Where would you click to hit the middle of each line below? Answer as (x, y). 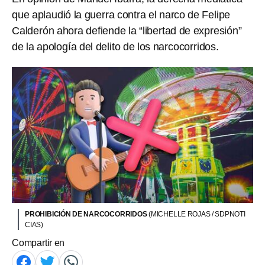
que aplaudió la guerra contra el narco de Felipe (121, 15)
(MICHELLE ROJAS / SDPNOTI (197, 214)
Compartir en (38, 243)
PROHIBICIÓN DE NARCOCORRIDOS (87, 214)
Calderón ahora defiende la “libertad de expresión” (127, 31)
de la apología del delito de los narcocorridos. (115, 47)
